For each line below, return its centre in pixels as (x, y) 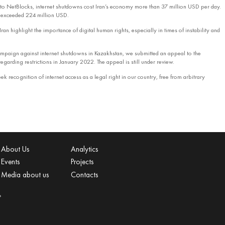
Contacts (84, 175)
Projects (82, 162)
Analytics (84, 149)
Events (10, 162)
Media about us (25, 175)
